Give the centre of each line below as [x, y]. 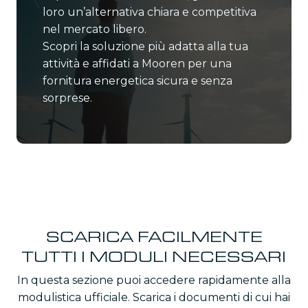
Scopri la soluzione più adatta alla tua [145, 46]
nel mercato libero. [95, 29]
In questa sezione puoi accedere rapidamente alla [154, 280]
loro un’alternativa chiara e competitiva [150, 12]
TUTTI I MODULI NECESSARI [154, 256]
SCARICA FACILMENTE [154, 236]
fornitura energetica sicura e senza [137, 80]
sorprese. [67, 98]
